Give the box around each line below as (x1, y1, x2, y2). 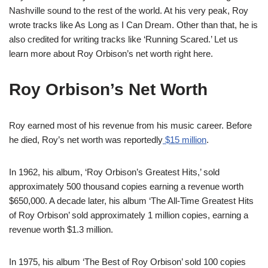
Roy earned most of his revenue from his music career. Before (9, 120, 252, 130)
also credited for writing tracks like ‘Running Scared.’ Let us (9, 34, 238, 44)
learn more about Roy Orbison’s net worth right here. (9, 48, 213, 59)
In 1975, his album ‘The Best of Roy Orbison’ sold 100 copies (9, 257, 246, 267)
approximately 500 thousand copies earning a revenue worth (9, 181, 243, 191)
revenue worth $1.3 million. (9, 224, 113, 234)
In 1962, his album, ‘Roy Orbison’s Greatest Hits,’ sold (9, 167, 220, 177)
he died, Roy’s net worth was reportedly (9, 135, 163, 145)
